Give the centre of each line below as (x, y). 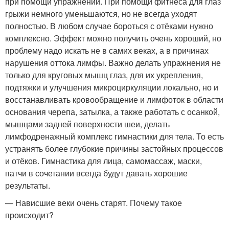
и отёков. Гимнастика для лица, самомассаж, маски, (104, 161)
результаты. (28, 186)
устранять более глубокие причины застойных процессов (114, 149)
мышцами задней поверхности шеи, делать (87, 124)
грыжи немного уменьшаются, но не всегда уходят (101, 14)
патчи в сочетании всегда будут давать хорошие (96, 173)
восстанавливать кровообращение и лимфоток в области (114, 100)
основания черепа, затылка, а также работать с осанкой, (112, 112)
